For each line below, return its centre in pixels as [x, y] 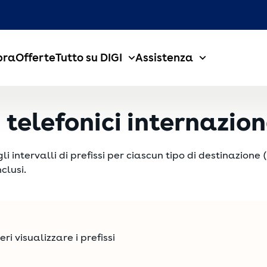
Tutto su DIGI [89, 58]
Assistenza [164, 58]
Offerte [35, 58]
